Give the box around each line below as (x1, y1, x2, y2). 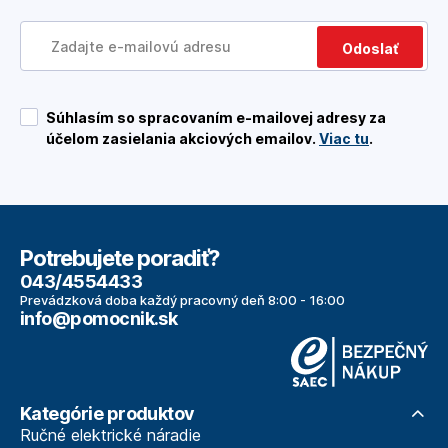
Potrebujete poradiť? (20, 245, 220, 272)
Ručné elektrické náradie (20, 425, 201, 446)
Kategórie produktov (20, 403, 195, 425)
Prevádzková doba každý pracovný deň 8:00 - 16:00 (20, 292, 345, 309)
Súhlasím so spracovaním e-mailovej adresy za (46, 109, 386, 127)
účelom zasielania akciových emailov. (46, 130, 319, 148)
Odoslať (342, 40, 398, 58)
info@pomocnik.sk (20, 308, 178, 330)
